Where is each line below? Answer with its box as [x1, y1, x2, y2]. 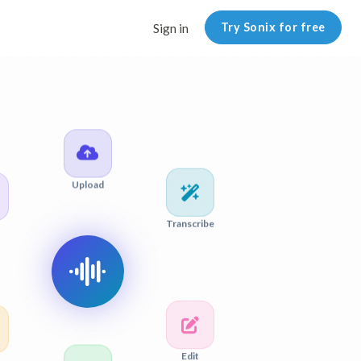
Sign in [152, 21, 189, 35]
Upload [71, 178, 104, 191]
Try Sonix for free [220, 20, 326, 35]
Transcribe [166, 221, 214, 234]
